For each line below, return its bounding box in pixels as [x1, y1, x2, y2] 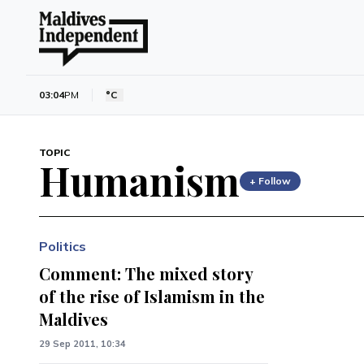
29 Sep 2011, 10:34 [39, 338, 126, 349]
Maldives [39, 308, 108, 330]
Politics [39, 238, 86, 254]
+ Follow [249, 175, 291, 187]
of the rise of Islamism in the [39, 285, 265, 307]
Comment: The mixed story [39, 262, 253, 284]
